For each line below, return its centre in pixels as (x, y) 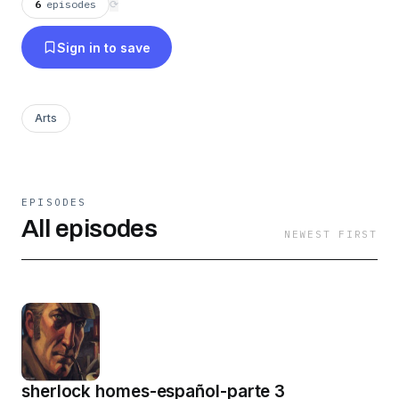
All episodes (90, 228)
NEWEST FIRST (330, 234)
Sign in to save (104, 47)
